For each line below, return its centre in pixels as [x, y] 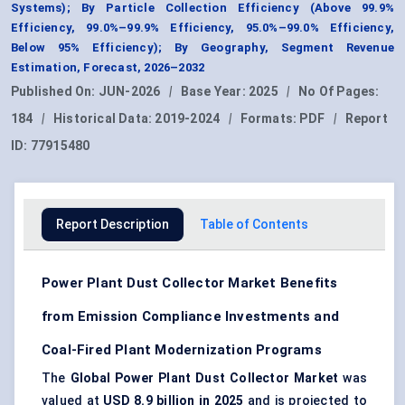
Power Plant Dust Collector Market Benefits [190, 283]
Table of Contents [254, 225]
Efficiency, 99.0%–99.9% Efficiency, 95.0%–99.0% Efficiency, [202, 28]
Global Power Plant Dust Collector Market [204, 378]
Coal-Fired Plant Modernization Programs [182, 350]
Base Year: [215, 92]
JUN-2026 [129, 92]
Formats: [270, 119]
